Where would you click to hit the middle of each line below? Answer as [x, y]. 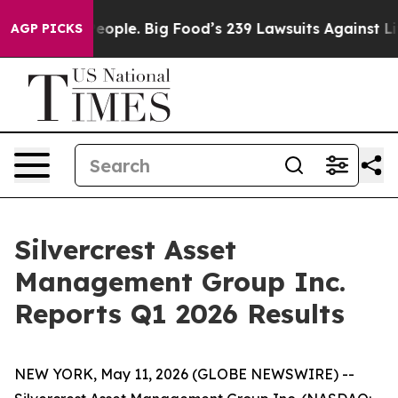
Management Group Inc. [180, 282]
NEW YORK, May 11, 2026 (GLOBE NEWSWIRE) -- [184, 374]
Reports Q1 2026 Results [179, 314]
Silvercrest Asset [125, 250]
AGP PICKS [47, 28]
